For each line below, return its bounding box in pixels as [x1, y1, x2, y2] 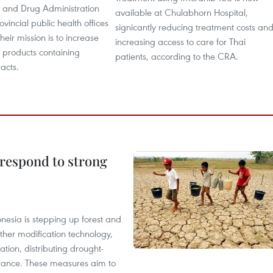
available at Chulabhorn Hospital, [115, 6, 248, 18]
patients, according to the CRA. [115, 50, 238, 62]
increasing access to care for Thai [115, 35, 246, 48]
